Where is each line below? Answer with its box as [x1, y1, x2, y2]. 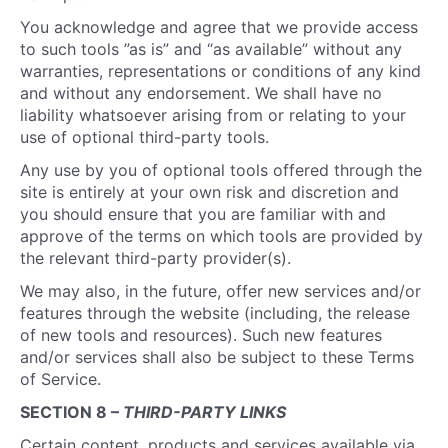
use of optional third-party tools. [20, 127, 269, 147]
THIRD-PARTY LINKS [123, 402, 286, 422]
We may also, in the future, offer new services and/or [20, 281, 421, 301]
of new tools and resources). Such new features [20, 325, 382, 345]
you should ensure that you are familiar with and [20, 204, 386, 224]
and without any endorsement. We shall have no [20, 83, 382, 103]
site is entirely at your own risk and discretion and [20, 182, 399, 202]
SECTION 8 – [20, 402, 123, 422]
